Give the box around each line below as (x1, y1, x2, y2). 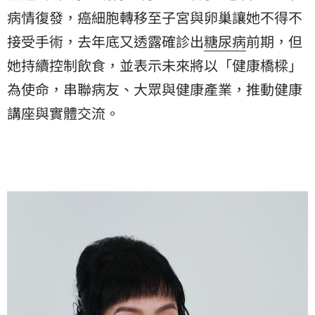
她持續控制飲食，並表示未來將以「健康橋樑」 (7, 55, 302, 76)
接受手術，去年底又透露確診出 (7, 31, 204, 52)
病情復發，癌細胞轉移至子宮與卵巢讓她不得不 (7, 7, 302, 28)
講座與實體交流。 (7, 103, 120, 124)
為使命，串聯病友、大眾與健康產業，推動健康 (7, 79, 302, 100)
